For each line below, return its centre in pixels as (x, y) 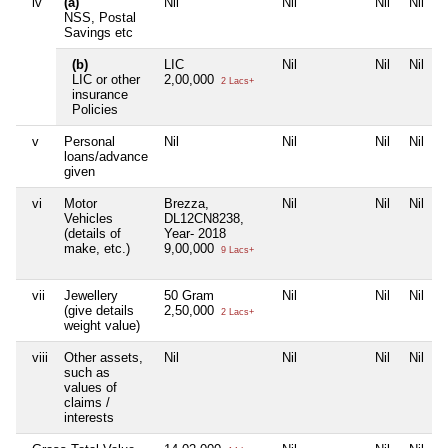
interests (89, 418)
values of (90, 388)
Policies (95, 110)
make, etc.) (97, 249)
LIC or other (106, 80)
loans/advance (106, 157)
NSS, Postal (100, 18)
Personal (89, 142)
